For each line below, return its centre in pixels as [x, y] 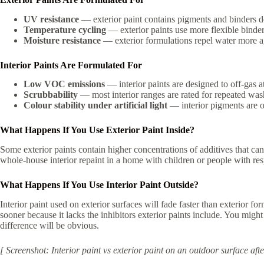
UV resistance [51, 19]
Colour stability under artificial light [95, 105]
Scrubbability [51, 95]
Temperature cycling [65, 29]
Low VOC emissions [64, 84]
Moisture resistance [62, 40]
